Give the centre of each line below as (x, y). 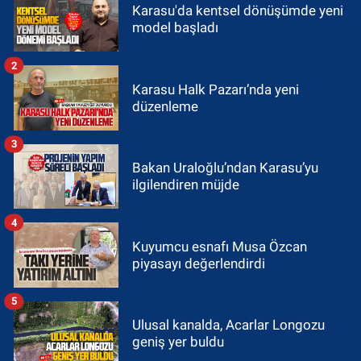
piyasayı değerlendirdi (199, 263)
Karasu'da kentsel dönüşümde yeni (238, 11)
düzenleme (165, 106)
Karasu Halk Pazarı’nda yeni (216, 89)
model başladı (175, 28)
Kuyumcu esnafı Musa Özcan (220, 246)
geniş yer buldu (178, 342)
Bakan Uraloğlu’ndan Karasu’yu (225, 168)
